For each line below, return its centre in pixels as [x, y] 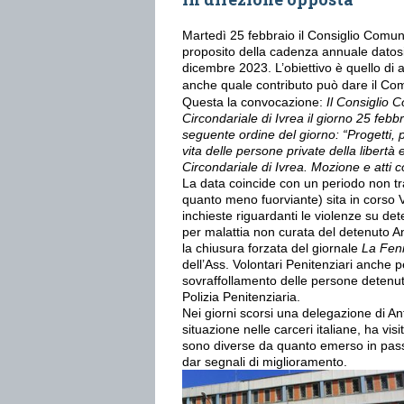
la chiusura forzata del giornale [270, 248]
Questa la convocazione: [254, 102]
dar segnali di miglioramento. [265, 362]
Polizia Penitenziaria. [241, 297]
